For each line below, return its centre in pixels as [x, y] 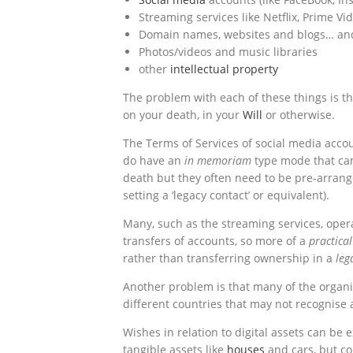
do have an [154, 161]
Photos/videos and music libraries [228, 52]
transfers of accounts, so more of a [216, 241]
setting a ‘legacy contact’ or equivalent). [226, 195]
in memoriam [218, 161]
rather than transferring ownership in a [229, 258]
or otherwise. [300, 115]
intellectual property [224, 69]
